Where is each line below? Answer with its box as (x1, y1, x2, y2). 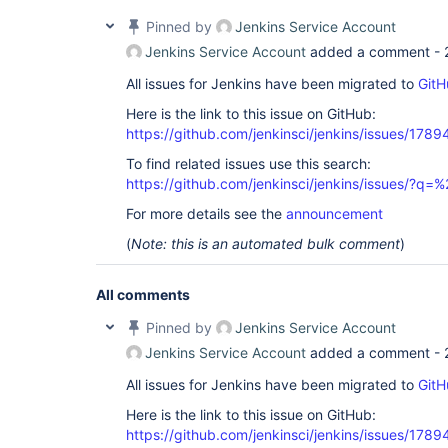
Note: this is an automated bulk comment (131, 235, 400, 252)
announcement (286, 205, 383, 222)
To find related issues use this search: (126, 155, 371, 172)
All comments (96, 286, 190, 303)
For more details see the (126, 205, 286, 222)
